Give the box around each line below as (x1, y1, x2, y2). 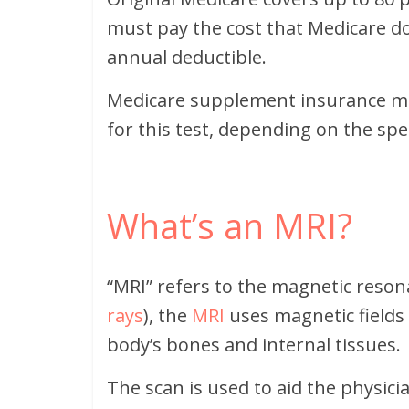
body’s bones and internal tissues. (107, 332, 401, 357)
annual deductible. (107, 45, 267, 69)
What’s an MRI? (107, 202, 352, 249)
